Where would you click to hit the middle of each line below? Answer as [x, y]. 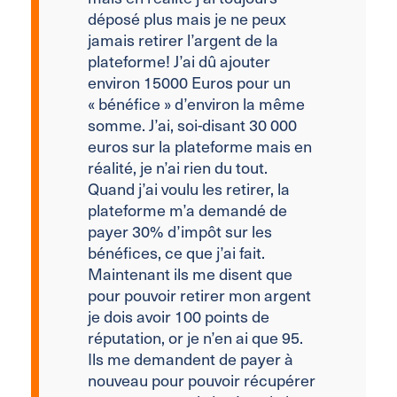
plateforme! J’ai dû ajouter [179, 60]
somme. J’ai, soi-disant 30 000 [192, 124]
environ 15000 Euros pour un [189, 82]
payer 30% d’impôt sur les [180, 230]
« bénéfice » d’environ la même [196, 103]
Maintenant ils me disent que [190, 273]
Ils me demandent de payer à [191, 358]
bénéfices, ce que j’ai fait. [176, 252]
